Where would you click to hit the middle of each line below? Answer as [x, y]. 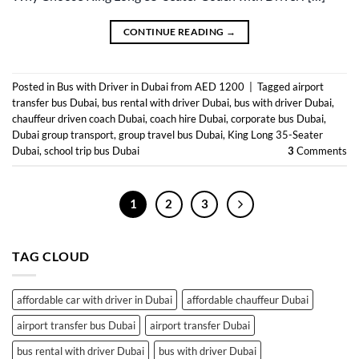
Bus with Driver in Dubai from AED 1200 [151, 87]
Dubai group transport [63, 135]
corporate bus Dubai [277, 119]
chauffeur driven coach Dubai [79, 119]
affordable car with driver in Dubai [95, 299]
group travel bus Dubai [171, 135]
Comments [321, 151]
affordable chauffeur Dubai [248, 299]
